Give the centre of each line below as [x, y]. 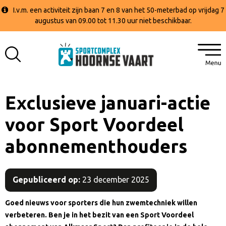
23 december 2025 [115, 179]
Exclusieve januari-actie [108, 103]
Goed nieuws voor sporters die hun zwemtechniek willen [101, 203]
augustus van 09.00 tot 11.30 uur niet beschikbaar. [113, 21]
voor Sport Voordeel [94, 124]
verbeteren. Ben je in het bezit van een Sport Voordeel [99, 215]
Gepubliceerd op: [46, 179]
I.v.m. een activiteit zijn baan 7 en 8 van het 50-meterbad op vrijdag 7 [119, 10]
